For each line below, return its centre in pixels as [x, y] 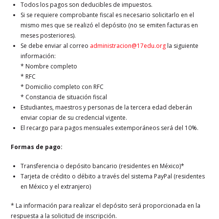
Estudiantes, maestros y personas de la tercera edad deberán [107, 108]
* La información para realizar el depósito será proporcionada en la [106, 206]
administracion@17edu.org [128, 46]
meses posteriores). [48, 36]
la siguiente [182, 46]
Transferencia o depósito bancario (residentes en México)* [103, 166]
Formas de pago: [37, 147]
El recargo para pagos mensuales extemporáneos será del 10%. [110, 128]
